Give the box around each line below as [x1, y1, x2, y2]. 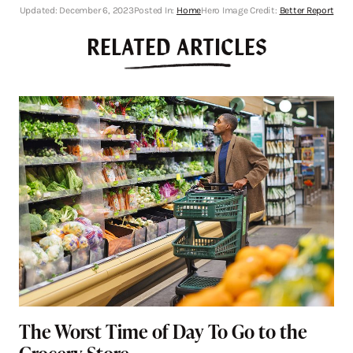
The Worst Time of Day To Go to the [19, 318, 307, 344]
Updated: [19, 5, 60, 17]
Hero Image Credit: [201, 5, 280, 17]
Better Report [279, 5, 334, 17]
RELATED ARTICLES [86, 29, 267, 63]
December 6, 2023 [59, 5, 134, 17]
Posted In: [133, 5, 176, 17]
